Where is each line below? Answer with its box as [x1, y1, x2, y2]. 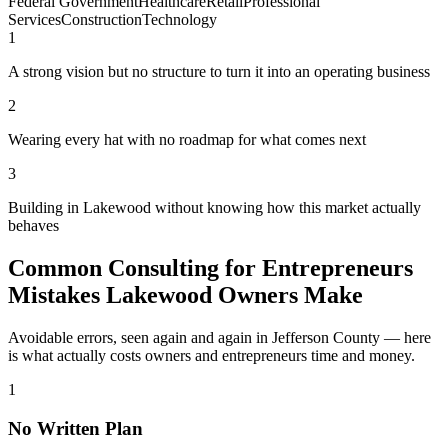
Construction [61, 11, 142, 29]
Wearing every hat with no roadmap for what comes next [8, 131, 366, 149]
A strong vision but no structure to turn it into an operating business [8, 63, 430, 81]
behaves [8, 217, 59, 235]
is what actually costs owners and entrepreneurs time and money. [8, 346, 415, 364]
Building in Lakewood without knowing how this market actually [8, 199, 421, 217]
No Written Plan [8, 417, 143, 439]
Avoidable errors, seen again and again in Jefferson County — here [8, 328, 431, 346]
